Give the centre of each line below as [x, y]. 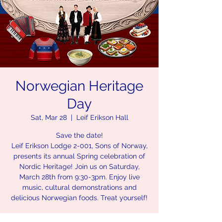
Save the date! [79, 135]
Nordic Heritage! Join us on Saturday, [79, 166]
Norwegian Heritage [79, 86]
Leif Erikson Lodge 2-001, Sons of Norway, [79, 146]
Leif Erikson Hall [102, 117]
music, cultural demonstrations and [79, 187]
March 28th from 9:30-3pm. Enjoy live [79, 177]
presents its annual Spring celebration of [79, 156]
